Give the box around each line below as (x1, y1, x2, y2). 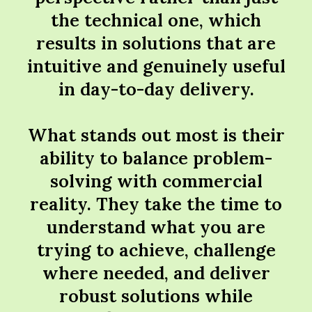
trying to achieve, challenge (36, 238, 276, 262)
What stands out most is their (27, 123, 285, 147)
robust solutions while (59, 284, 253, 308)
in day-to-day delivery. (58, 77, 254, 101)
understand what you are (47, 215, 265, 239)
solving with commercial (49, 169, 263, 193)
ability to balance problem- (40, 146, 272, 170)
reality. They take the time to (30, 192, 282, 216)
